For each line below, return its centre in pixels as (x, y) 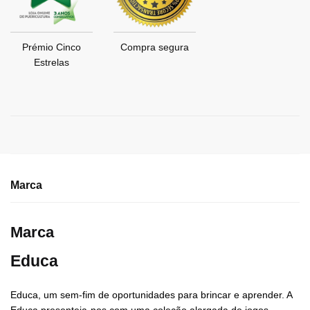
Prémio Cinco (52, 47)
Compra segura (155, 47)
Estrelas (52, 63)
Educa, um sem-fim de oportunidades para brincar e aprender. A (151, 295)
